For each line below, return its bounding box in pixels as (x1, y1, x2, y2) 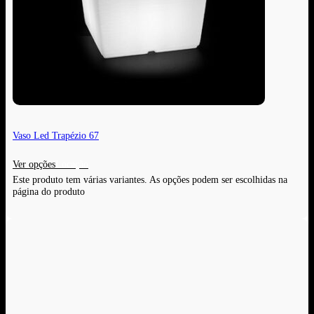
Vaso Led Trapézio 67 (13, 129, 99, 141)
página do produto (13, 186, 85, 198)
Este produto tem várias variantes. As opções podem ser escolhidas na (13, 174, 287, 186)
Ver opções (13, 158, 55, 170)
